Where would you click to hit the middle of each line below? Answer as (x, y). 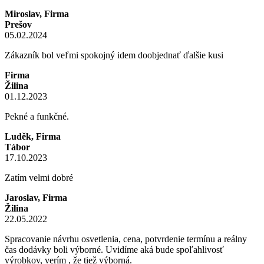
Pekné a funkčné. (37, 117)
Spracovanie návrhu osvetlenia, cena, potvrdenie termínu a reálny (126, 239)
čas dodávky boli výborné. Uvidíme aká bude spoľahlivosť (114, 250)
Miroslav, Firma (37, 14)
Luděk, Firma (33, 137)
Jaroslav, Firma (36, 198)
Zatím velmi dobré (39, 178)
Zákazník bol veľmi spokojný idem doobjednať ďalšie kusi (114, 55)
